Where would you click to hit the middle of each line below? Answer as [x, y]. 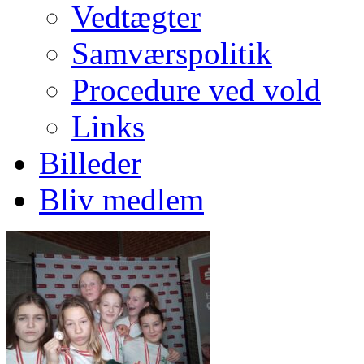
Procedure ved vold [196, 90]
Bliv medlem [121, 199]
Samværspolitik [172, 53]
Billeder [90, 163]
